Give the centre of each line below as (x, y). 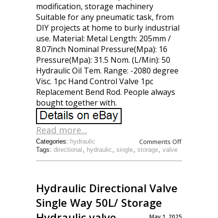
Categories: (53, 141)
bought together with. (76, 103)
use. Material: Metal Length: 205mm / (103, 38)
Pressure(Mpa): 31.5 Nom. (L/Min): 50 (103, 60)
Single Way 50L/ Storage (99, 202)
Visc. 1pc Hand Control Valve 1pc (95, 81)
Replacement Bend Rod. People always (106, 92)
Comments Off (160, 142)
